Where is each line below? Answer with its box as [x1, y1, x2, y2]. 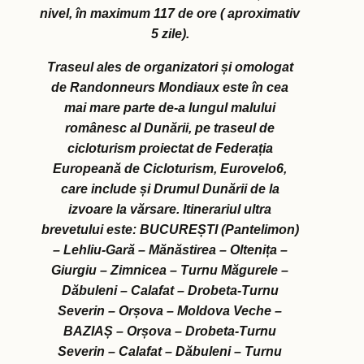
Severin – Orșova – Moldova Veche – [58, 304, 282, 318]
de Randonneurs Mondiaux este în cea [51, 80, 288, 95]
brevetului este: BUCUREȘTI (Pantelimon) [41, 223, 299, 237]
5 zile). [150, 27, 189, 41]
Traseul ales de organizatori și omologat [46, 60, 293, 75]
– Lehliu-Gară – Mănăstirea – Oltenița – [52, 243, 288, 258]
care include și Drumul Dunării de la [60, 182, 279, 197]
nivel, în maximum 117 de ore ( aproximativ [40, 6, 300, 21]
